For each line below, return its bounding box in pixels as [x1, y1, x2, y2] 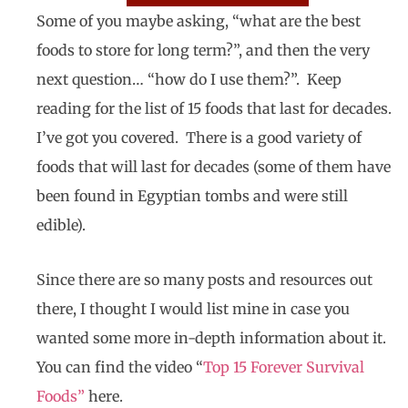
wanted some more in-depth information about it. [36, 328, 390, 347]
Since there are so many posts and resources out [36, 270, 372, 289]
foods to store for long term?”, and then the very [36, 40, 370, 59]
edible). [36, 215, 86, 234]
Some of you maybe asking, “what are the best [36, 11, 361, 30]
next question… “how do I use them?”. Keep [36, 69, 342, 88]
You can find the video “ [36, 357, 203, 376]
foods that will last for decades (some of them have [36, 157, 391, 176]
